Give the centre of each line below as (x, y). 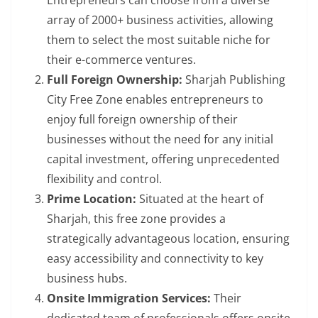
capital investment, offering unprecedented (163, 159)
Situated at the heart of (201, 199)
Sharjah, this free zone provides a (136, 219)
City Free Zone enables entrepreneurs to (155, 100)
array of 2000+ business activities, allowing (160, 20)
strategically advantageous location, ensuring (168, 239)
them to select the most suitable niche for (159, 40)
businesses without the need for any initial (160, 139)
